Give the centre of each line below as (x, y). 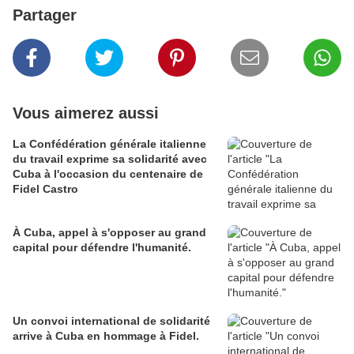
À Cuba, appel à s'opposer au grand (109, 232)
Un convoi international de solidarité (111, 320)
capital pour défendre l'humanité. (102, 247)
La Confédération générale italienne (109, 143)
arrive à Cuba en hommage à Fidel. (106, 335)
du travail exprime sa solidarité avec (110, 158)
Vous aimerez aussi (86, 113)
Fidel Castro (45, 188)
